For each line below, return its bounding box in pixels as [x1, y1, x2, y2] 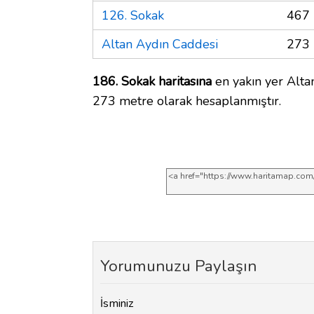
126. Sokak [102, 6, 164, 24]
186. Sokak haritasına [93, 72, 212, 90]
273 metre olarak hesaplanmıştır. [93, 92, 281, 109]
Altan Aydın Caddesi [102, 35, 218, 53]
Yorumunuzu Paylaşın [100, 254, 257, 277]
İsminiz [100, 296, 134, 312]
